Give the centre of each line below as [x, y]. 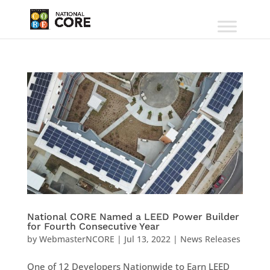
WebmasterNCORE [77, 239]
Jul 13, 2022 [147, 239]
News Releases [210, 239]
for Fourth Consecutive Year [93, 226]
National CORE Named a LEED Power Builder [133, 216]
